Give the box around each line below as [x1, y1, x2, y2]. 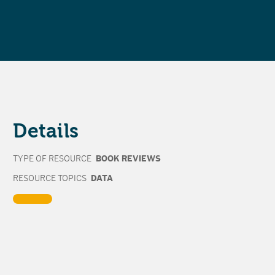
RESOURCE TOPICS [13, 173, 87, 183]
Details [13, 120, 79, 142]
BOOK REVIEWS [95, 154, 161, 163]
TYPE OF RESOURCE [13, 154, 92, 163]
